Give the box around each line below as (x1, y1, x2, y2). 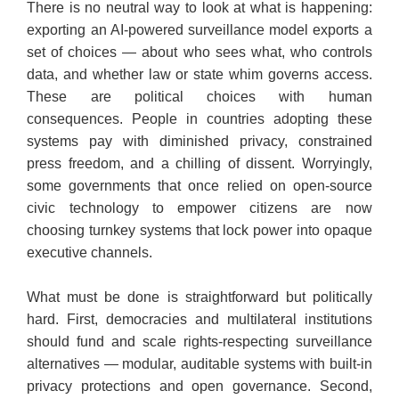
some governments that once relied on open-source (27, 178, 372, 194)
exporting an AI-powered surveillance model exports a (27, 22, 372, 38)
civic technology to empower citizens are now (27, 200, 372, 216)
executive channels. (27, 245, 153, 261)
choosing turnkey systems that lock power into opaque (27, 223, 372, 239)
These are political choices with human (27, 89, 372, 105)
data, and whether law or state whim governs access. (27, 67, 372, 83)
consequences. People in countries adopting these (27, 111, 372, 127)
